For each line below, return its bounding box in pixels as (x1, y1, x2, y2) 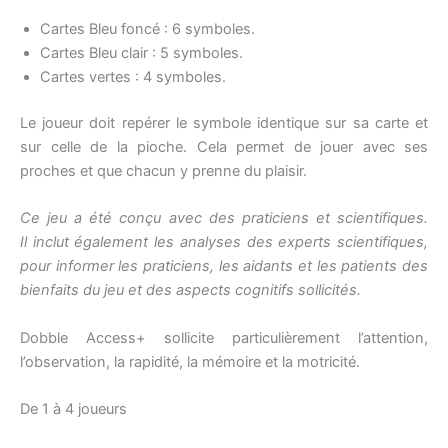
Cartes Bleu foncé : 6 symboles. (40, 20, 255, 39)
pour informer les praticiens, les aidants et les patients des (20, 257, 428, 276)
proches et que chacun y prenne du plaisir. (20, 162, 307, 181)
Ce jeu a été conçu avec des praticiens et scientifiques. (20, 209, 428, 228)
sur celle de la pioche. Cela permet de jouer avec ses (20, 138, 428, 157)
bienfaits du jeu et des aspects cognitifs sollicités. (20, 281, 361, 300)
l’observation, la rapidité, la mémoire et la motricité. (20, 352, 360, 371)
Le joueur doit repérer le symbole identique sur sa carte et (20, 114, 428, 133)
